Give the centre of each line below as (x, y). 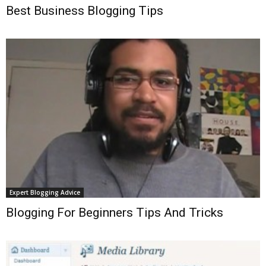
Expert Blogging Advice (45, 193)
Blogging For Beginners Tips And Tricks (115, 213)
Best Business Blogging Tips (85, 11)
